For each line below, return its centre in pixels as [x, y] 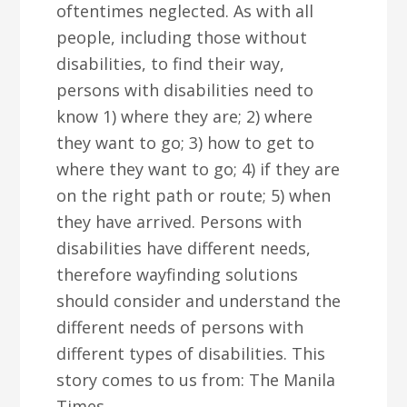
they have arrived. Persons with [179, 222]
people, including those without [182, 37]
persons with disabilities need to [185, 90]
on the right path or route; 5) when [194, 195]
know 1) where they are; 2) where [185, 116]
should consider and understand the [199, 301]
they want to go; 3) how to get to [186, 143]
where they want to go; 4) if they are [199, 169]
